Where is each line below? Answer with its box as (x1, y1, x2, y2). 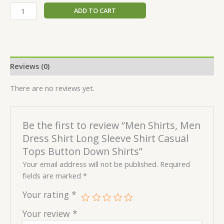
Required (160, 159, 190, 169)
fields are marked (22, 170, 83, 181)
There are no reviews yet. (10, 83, 94, 93)
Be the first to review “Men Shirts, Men (22, 118, 201, 132)
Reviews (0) (10, 60, 49, 71)
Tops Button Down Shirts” (22, 144, 143, 158)
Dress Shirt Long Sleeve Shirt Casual (22, 131, 189, 145)
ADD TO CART (73, 6, 116, 15)
